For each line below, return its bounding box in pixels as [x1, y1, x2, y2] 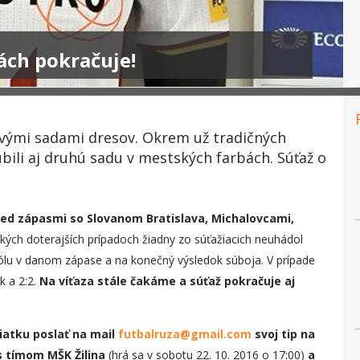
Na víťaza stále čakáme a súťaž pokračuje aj [39, 273, 295, 288]
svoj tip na [255, 326, 315, 342]
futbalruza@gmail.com [118, 326, 252, 342]
